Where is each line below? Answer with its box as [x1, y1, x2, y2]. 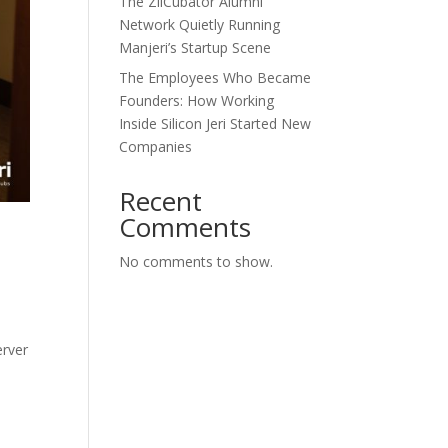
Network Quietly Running [119, 15, 281, 34]
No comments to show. [119, 252, 274, 271]
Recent [119, 183, 203, 219]
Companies [119, 137, 193, 156]
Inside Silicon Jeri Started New [119, 114, 312, 133]
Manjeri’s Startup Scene [119, 38, 272, 57]
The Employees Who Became [119, 68, 312, 87]
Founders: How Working [119, 91, 275, 110]
